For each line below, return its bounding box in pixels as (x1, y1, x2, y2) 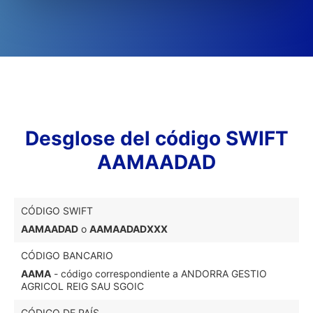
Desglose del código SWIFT (24, 126, 289, 150)
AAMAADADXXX (89, 223, 168, 235)
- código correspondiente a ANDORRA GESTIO (51, 268, 267, 279)
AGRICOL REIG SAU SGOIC (21, 280, 144, 292)
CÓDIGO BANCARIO (21, 249, 113, 261)
